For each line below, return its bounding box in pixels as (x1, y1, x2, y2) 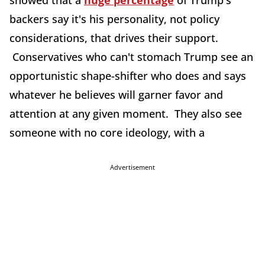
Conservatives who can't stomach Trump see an (9, 50, 253, 64)
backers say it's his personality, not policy (9, 12, 219, 26)
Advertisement (110, 163, 155, 172)
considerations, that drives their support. (9, 31, 218, 45)
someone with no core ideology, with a (9, 125, 208, 140)
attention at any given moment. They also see (9, 106, 242, 121)
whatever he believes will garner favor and (9, 88, 223, 102)
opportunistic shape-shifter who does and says (9, 69, 246, 83)
